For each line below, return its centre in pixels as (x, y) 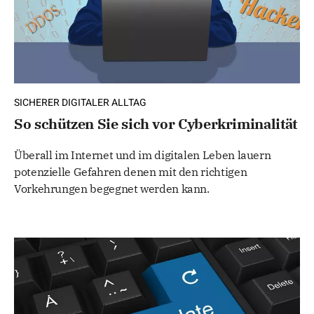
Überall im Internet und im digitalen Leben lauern (143, 155)
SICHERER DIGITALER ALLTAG (80, 103)
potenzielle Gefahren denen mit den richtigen (131, 172)
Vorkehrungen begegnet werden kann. (112, 189)
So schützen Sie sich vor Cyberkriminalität (156, 124)
